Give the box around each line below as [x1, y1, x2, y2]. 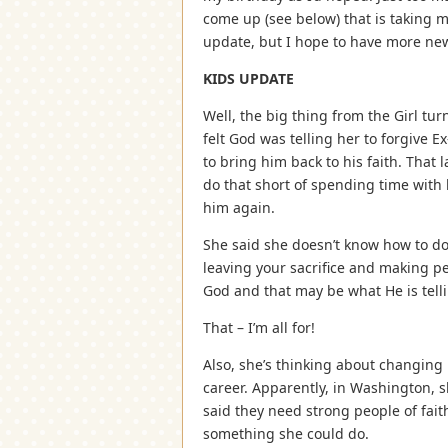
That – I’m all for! [203, 317, 315, 337]
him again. [203, 197, 275, 217]
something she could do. [203, 423, 369, 443]
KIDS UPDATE [203, 68, 294, 88]
